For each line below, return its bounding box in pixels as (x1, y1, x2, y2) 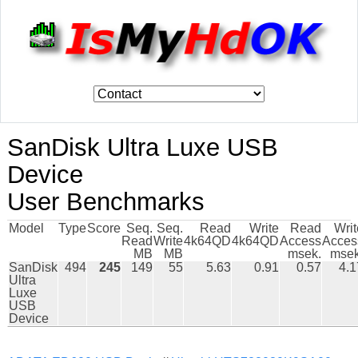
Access (279, 233, 321, 248)
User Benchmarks (6, 187, 205, 216)
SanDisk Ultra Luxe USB (6, 133, 278, 161)
